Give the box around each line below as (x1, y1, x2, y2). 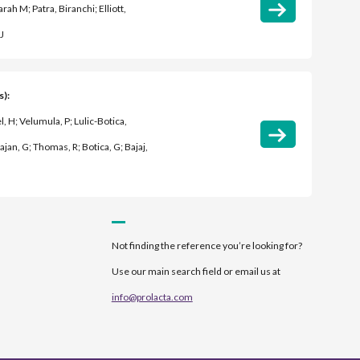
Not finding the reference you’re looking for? (111, 239, 302, 252)
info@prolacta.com (111, 290, 193, 303)
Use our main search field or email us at (111, 264, 280, 277)
